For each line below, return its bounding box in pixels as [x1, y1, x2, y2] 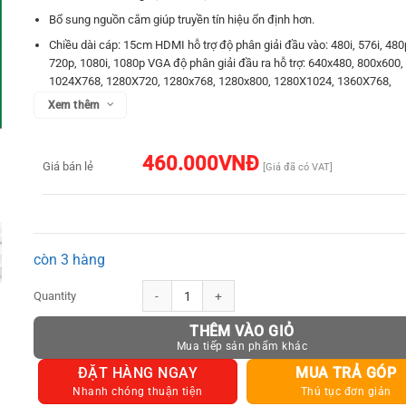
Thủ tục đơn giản [300, 385, 391, 399]
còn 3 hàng [34, 251, 106, 268]
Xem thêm [47, 99, 100, 111]
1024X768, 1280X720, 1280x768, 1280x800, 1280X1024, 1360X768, [49, 73, 392, 88]
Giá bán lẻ [43, 159, 94, 173]
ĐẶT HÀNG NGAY [77, 364, 198, 382]
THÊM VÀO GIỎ [189, 323, 295, 341]
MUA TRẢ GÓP [295, 364, 397, 382]
